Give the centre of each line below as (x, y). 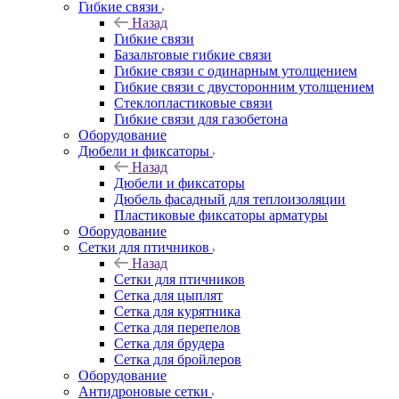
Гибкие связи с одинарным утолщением (236, 70)
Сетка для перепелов (177, 327)
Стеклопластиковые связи (193, 102)
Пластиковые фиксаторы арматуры (221, 215)
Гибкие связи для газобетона (201, 118)
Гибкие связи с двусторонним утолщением (244, 86)
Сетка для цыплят (168, 295)
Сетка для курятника (177, 311)
